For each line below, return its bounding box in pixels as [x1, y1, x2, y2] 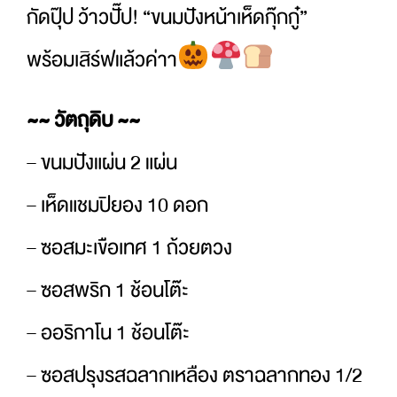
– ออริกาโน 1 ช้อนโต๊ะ [27, 315, 190, 351]
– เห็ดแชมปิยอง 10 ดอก [27, 188, 208, 223]
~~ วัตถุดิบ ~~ [27, 103, 140, 138]
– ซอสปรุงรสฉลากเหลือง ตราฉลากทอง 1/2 [27, 358, 362, 393]
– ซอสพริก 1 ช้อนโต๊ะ [27, 273, 189, 308]
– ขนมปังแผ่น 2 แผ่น [27, 145, 177, 181]
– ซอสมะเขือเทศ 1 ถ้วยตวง [27, 230, 232, 266]
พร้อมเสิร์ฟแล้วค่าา [27, 43, 177, 78]
